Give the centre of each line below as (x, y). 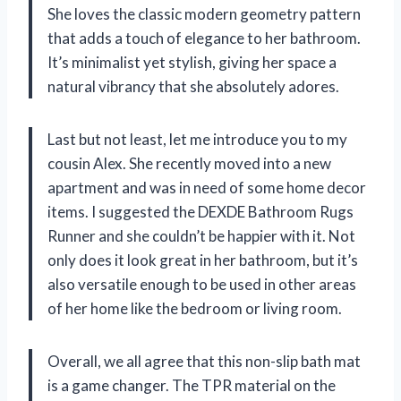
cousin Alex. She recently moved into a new (189, 164)
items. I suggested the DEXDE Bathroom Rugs (200, 212)
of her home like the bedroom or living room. (195, 309)
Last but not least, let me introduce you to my (197, 140)
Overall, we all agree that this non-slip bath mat (204, 362)
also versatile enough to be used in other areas (202, 285)
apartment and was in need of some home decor (207, 188)
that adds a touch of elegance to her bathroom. (204, 38)
